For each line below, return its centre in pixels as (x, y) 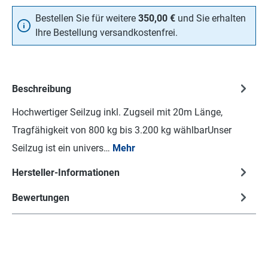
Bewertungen (41, 198)
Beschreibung (42, 89)
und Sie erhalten (211, 18)
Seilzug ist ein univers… (62, 148)
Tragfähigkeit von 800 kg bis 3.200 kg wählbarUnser (122, 130)
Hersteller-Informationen (66, 173)
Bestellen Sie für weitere (87, 18)
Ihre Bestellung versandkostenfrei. (106, 33)
